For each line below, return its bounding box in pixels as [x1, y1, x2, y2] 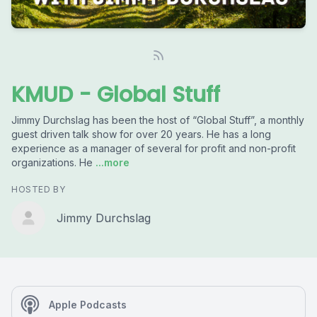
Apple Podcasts [49, 299, 127, 311]
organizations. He [11, 156, 93, 168]
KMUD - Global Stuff [11, 80, 220, 110]
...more [93, 156, 129, 168]
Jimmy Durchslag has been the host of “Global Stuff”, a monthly [11, 114, 304, 126]
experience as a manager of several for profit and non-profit [11, 142, 296, 154]
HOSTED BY [11, 184, 66, 195]
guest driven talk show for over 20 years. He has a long [11, 128, 271, 140]
